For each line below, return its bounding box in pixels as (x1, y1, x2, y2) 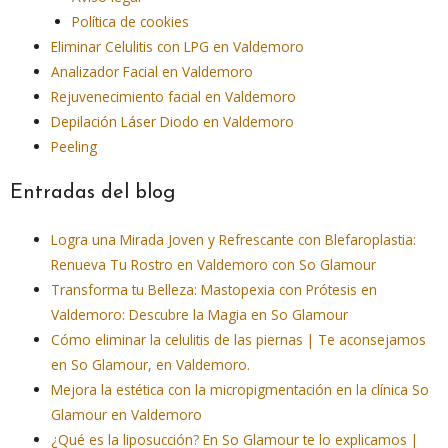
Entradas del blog (10, 183, 175, 204)
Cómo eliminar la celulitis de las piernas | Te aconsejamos (51, 330, 427, 350)
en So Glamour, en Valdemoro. (51, 355, 251, 375)
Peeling (51, 136, 98, 156)
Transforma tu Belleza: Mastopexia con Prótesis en (51, 280, 378, 300)
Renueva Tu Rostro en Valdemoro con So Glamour (51, 255, 377, 275)
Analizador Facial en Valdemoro (51, 61, 254, 81)
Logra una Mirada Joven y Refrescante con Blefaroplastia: (51, 230, 417, 250)
